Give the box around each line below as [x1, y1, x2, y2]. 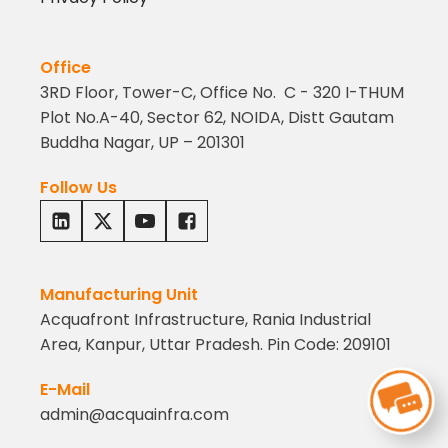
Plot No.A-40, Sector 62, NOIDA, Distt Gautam [40, 106, 394, 130]
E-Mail [40, 378, 90, 402]
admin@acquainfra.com [40, 403, 229, 427]
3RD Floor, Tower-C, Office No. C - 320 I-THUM [40, 81, 404, 105]
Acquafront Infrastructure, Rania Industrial [40, 308, 371, 332]
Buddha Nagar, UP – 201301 [40, 131, 245, 155]
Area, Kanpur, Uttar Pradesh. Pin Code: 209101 [40, 333, 391, 357]
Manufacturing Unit [40, 283, 198, 307]
